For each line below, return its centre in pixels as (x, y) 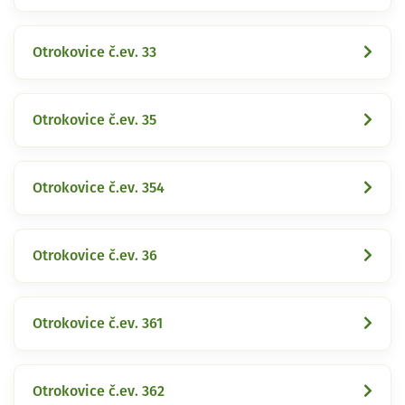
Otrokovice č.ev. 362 (99, 391)
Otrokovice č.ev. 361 (98, 323)
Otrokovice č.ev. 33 (94, 52)
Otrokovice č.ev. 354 (99, 188)
